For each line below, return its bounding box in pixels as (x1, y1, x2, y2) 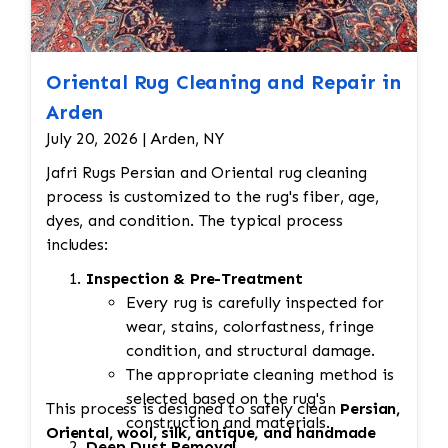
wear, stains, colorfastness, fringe (126, 317, 374, 337)
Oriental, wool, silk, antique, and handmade (46, 423, 377, 443)
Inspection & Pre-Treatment (86, 269, 303, 289)
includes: (46, 235, 108, 255)
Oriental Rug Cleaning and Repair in (46, 70, 401, 95)
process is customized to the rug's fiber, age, (46, 187, 379, 207)
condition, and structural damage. (126, 341, 375, 361)
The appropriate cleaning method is (126, 365, 394, 385)
